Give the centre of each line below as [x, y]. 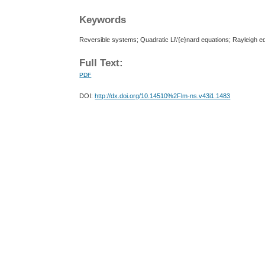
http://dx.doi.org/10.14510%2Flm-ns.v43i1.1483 [163, 96]
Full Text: [101, 63]
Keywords [103, 20]
